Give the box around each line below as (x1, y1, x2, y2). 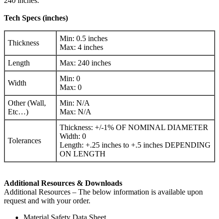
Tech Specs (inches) (4, 13, 68, 22)
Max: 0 (60, 83, 82, 91)
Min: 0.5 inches (60, 34, 108, 43)
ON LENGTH (60, 149, 106, 158)
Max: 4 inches (60, 43, 103, 51)
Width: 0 (60, 131, 86, 140)
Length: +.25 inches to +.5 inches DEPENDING (60, 140, 211, 149)
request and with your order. (4, 196, 90, 205)
